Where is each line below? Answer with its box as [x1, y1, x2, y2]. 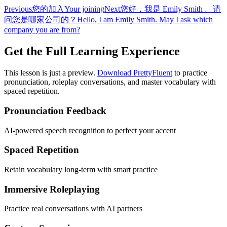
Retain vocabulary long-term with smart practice [4, 165, 158, 174]
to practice [172, 68, 207, 78]
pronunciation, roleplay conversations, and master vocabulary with [4, 78, 216, 87]
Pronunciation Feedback [4, 105, 106, 116]
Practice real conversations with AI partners [4, 204, 142, 213]
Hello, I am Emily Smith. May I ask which [77, 15, 213, 24]
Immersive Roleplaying [4, 183, 100, 195]
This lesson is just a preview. [4, 68, 97, 78]
